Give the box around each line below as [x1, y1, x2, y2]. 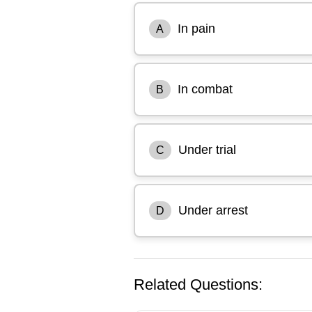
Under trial [178, 142, 236, 157]
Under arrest [178, 203, 248, 217]
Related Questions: [134, 275, 263, 293]
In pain [178, 21, 215, 36]
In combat [178, 81, 233, 96]
